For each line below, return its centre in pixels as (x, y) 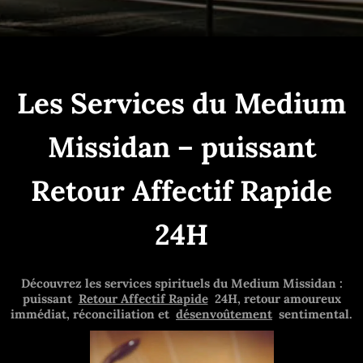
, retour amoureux (289, 298)
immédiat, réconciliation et (92, 314)
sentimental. (314, 314)
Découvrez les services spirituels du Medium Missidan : (181, 283)
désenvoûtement (224, 314)
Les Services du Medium (181, 104)
